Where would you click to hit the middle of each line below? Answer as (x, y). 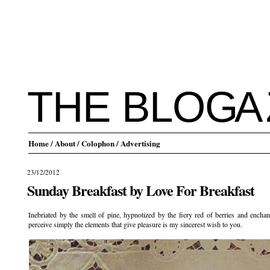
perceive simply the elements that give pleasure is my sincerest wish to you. (135, 224)
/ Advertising (138, 143)
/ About (63, 143)
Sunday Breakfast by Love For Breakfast (141, 190)
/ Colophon (96, 143)
